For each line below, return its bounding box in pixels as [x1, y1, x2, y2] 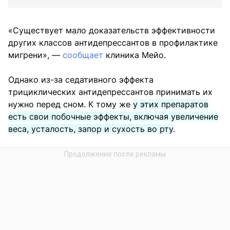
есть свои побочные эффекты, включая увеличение [8, 111, 218, 122]
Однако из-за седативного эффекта [8, 74, 154, 85]
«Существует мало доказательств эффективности [8, 25, 215, 36]
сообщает [63, 50, 103, 61]
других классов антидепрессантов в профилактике [8, 37, 218, 48]
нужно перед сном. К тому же [8, 99, 133, 110]
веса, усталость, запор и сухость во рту [8, 124, 173, 135]
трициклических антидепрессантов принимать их [8, 87, 213, 98]
